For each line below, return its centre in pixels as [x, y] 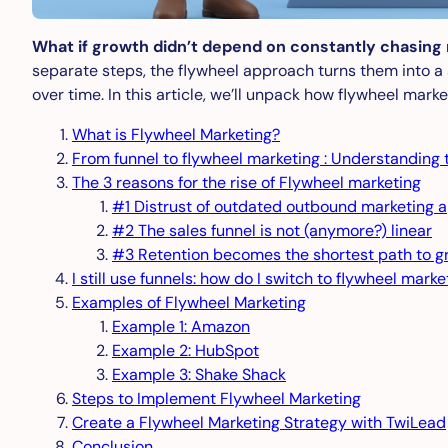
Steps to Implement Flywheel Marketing [216, 399]
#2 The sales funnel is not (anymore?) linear [272, 231]
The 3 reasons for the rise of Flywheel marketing [246, 183]
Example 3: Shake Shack [199, 375]
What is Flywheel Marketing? [176, 135]
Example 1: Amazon [181, 327]
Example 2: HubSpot [185, 351]
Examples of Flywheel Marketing [189, 303]
